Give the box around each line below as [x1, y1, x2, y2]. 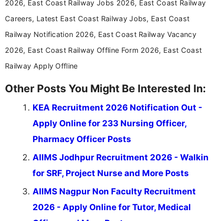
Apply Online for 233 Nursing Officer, [33, 118, 186, 128]
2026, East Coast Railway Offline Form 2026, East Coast [5, 45, 202, 54]
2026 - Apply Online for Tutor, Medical [33, 202, 191, 212]
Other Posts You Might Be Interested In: [5, 81, 206, 95]
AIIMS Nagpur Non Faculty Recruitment [33, 186, 196, 196]
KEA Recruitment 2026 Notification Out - [33, 102, 202, 112]
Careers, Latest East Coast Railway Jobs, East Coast [5, 14, 190, 23]
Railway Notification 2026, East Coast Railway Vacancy [5, 30, 196, 38]
